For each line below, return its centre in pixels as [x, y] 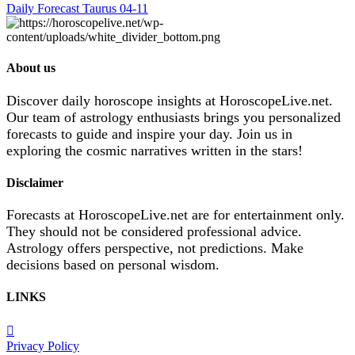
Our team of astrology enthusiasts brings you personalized [174, 117]
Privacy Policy [43, 345]
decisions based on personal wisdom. [113, 265]
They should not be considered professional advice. [154, 232]
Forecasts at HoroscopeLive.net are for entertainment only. [176, 215]
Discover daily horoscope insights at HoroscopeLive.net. [170, 100]
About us [31, 68]
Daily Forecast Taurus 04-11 [77, 8]
